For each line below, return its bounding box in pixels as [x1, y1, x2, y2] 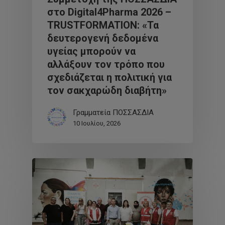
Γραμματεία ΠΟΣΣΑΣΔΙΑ [73, 107, 154, 117]
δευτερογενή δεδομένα [47, 32, 158, 44]
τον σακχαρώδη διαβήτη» [47, 84, 167, 96]
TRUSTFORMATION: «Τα [47, 19, 159, 31]
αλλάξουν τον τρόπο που [47, 58, 165, 70]
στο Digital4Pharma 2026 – [47, 6, 171, 18]
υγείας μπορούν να [47, 45, 136, 57]
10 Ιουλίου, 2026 [73, 119, 121, 127]
